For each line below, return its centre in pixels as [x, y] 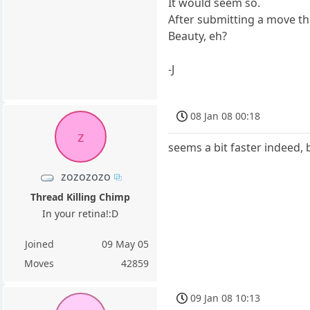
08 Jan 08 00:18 [226, 116]
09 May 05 [126, 244]
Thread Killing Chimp [81, 197]
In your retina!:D [81, 214]
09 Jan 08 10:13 [226, 298]
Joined [39, 244]
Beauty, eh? [198, 36]
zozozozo [85, 177]
